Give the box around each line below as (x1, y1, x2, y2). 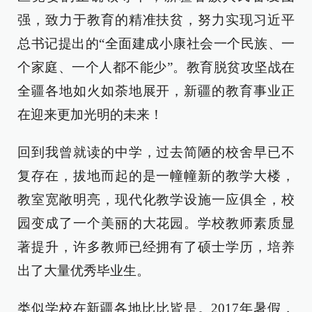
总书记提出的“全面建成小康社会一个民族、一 (17, 36, 295, 51)
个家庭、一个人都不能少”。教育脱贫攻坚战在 (17, 60, 295, 75)
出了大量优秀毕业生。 (17, 263, 150, 278)
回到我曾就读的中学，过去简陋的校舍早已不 (17, 145, 295, 159)
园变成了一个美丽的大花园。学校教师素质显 (17, 216, 295, 231)
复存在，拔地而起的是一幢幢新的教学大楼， (17, 169, 295, 183)
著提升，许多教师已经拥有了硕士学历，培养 (17, 240, 295, 254)
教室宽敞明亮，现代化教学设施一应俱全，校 (17, 192, 295, 207)
